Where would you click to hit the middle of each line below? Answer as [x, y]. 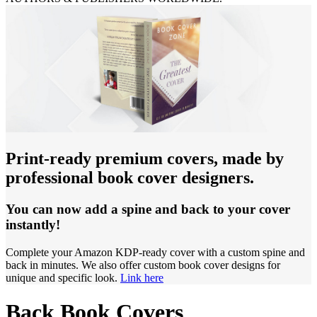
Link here [142, 277]
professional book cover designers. [130, 177]
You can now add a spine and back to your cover [148, 209]
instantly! [33, 224]
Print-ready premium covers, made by [145, 158]
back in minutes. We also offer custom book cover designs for [143, 265]
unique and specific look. [63, 277]
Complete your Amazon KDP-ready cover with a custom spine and [155, 252]
